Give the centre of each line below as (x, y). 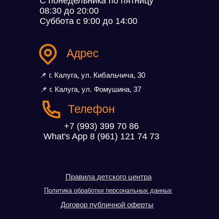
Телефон (91, 109)
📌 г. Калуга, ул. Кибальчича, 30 (92, 75)
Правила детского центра (109, 177)
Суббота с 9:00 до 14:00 (88, 21)
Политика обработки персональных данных (108, 190)
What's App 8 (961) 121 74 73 (101, 136)
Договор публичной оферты (107, 205)
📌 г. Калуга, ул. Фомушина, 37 (91, 89)
